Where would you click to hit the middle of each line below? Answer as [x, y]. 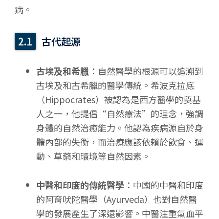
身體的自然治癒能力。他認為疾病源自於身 [120, 128]
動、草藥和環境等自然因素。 [93, 156]
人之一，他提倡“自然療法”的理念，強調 [120, 114]
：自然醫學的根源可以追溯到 [146, 71]
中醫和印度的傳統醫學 [80, 185]
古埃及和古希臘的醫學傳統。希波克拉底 [115, 85]
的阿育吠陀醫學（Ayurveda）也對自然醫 [116, 199]
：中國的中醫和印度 [164, 185]
